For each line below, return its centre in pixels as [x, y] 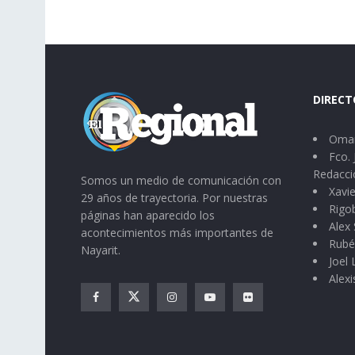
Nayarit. [101, 250]
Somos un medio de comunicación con [181, 180]
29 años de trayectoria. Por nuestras [174, 197]
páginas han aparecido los [148, 215]
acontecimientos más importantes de [177, 232]
